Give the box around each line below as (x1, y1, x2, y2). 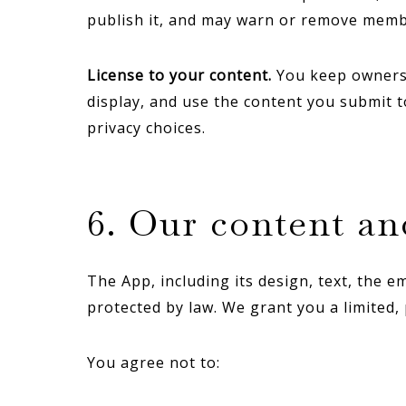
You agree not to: (87, 353, 220, 372)
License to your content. (87, 65, 272, 85)
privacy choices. (87, 118, 206, 138)
